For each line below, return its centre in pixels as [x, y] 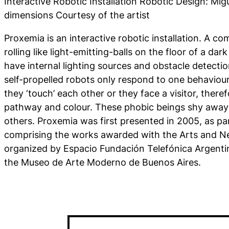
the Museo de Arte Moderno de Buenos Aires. [102, 162]
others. [21, 121]
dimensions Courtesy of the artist [77, 15]
